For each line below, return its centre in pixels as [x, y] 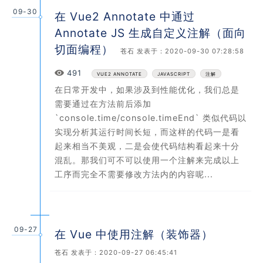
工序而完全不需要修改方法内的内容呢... [134, 174]
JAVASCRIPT [174, 74]
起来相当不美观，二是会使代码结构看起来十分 [147, 146]
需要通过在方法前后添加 [103, 104]
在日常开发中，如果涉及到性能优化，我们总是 [147, 90]
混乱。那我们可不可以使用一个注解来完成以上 [147, 160]
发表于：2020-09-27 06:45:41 [123, 253]
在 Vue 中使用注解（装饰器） [134, 235]
